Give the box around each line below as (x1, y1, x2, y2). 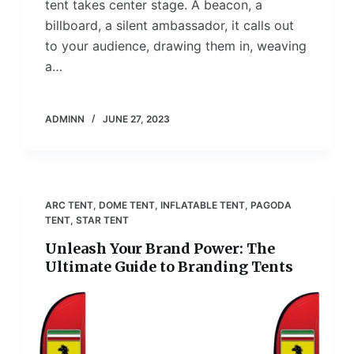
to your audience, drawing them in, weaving (44, 38, 307, 55)
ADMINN (44, 113, 85, 126)
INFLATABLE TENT (160, 199, 245, 212)
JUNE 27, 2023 (102, 113, 170, 126)
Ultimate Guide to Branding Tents (44, 258, 293, 277)
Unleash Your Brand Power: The (44, 239, 275, 258)
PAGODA (250, 199, 292, 212)
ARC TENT (44, 199, 93, 212)
